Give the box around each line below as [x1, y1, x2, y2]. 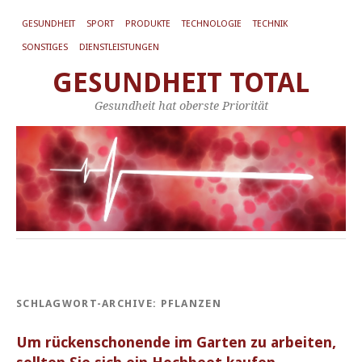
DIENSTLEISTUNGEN [79, 42, 159, 53]
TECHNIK [253, 19, 288, 29]
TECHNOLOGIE [182, 19, 242, 29]
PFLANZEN [160, 297, 221, 309]
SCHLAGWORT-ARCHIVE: [16, 297, 161, 309]
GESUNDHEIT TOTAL [53, 67, 309, 99]
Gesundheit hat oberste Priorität [94, 99, 268, 112]
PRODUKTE [125, 19, 170, 29]
